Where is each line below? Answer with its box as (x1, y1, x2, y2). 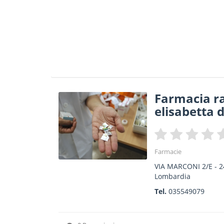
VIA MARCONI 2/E (154, 161, 213, 171)
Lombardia (154, 171, 191, 181)
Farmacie (154, 147, 182, 156)
